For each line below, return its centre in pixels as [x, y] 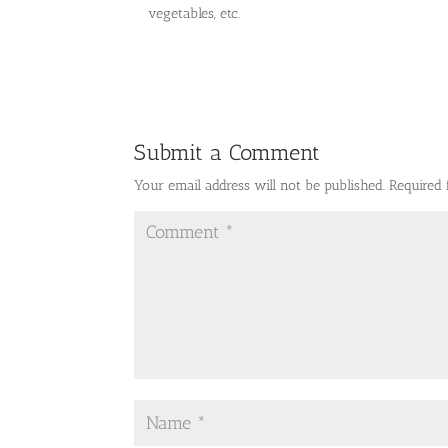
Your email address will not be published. [260, 185]
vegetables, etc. [194, 13]
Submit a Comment [227, 152]
